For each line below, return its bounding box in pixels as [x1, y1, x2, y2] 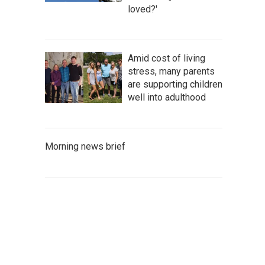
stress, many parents [128, 65, 215, 77]
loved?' [128, 3, 157, 15]
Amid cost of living [128, 52, 205, 64]
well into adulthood [128, 91, 206, 103]
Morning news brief [45, 140, 125, 152]
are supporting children [128, 78, 222, 90]
